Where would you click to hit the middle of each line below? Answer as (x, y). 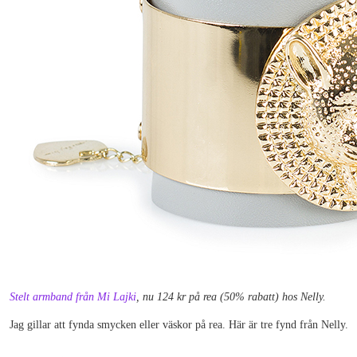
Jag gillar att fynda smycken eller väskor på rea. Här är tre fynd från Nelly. (179, 325)
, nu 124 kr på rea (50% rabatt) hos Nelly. (231, 297)
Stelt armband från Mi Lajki (73, 297)
